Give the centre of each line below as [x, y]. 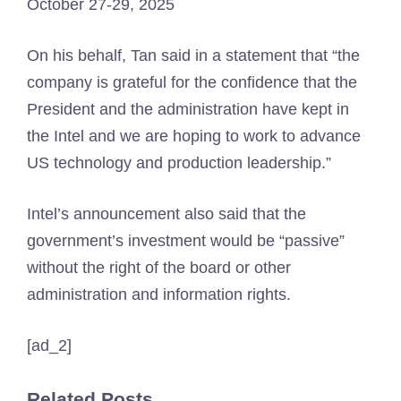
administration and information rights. [159, 294]
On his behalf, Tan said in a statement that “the [193, 55]
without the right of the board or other [159, 268]
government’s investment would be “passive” [186, 241]
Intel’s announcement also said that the [166, 214]
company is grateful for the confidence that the [192, 82]
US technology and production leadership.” [179, 163]
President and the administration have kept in [188, 109]
